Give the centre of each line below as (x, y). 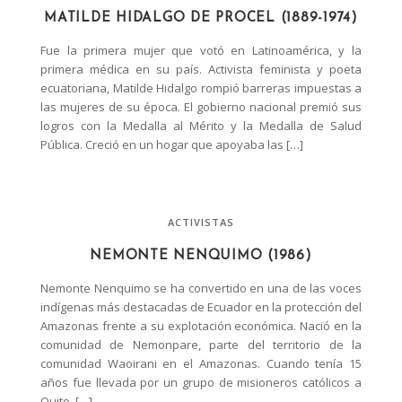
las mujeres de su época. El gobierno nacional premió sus (201, 106)
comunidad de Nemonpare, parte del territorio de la (201, 344)
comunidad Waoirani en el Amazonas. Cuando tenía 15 (201, 363)
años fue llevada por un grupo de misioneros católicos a (201, 382)
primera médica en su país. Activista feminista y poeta (201, 69)
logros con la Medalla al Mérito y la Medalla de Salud (201, 125)
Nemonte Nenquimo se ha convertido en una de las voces (201, 288)
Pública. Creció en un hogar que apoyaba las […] (172, 144)
